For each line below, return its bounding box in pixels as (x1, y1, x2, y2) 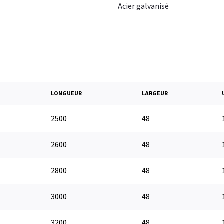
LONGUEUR (51, 89, 82, 98)
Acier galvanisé (118, 1, 169, 12)
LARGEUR (142, 89, 168, 98)
